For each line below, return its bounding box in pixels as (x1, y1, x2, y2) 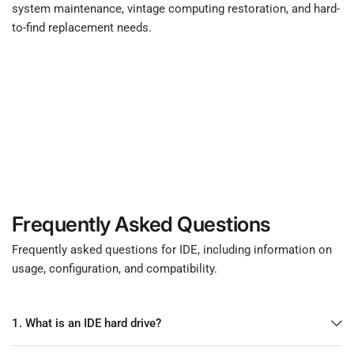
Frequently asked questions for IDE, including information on (12, 242, 333, 257)
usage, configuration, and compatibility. (12, 261, 218, 276)
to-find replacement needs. (12, 20, 153, 35)
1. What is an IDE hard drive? (12, 315, 161, 330)
